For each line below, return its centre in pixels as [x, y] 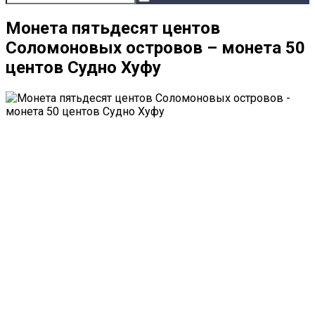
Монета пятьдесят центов [113, 28]
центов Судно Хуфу [83, 67]
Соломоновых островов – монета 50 [155, 47]
